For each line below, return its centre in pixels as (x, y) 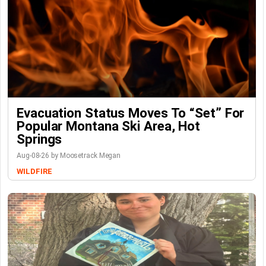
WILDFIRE (34, 171)
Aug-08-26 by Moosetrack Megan (69, 156)
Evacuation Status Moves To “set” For (131, 113)
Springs (39, 139)
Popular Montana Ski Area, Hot (109, 126)
